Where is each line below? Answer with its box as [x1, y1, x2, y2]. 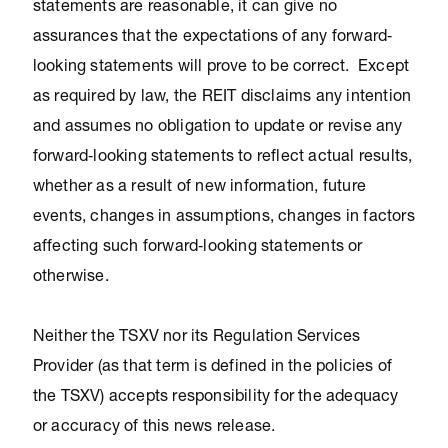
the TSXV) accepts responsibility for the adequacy [32, 390, 399, 406]
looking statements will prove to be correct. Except [32, 60, 410, 76]
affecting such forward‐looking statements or [32, 240, 363, 256]
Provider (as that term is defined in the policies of [32, 360, 393, 376]
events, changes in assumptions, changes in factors [32, 210, 415, 226]
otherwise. [32, 270, 109, 286]
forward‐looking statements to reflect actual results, [32, 150, 413, 166]
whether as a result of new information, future [32, 180, 366, 196]
